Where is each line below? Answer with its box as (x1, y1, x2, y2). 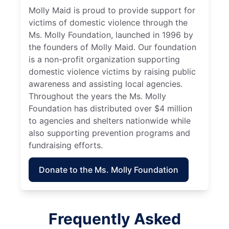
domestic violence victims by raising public (29, 66, 196, 77)
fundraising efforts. (29, 140, 103, 150)
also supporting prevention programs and (29, 127, 190, 138)
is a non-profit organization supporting (29, 54, 180, 64)
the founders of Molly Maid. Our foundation (29, 41, 196, 52)
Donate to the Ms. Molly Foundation (39, 164, 178, 175)
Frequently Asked (48, 209, 181, 228)
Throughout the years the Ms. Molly (29, 90, 166, 101)
